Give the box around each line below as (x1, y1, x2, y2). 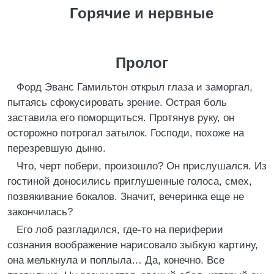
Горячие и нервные (70, 5, 213, 21)
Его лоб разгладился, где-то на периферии (17, 224, 223, 235)
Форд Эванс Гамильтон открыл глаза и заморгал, (17, 81, 253, 93)
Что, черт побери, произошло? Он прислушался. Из (17, 160, 267, 172)
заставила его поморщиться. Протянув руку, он (7, 112, 234, 124)
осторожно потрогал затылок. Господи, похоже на (7, 127, 244, 139)
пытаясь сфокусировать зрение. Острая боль (7, 97, 227, 108)
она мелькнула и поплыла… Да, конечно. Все (7, 254, 224, 266)
